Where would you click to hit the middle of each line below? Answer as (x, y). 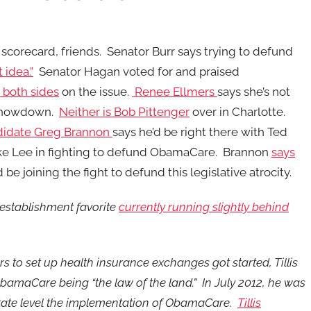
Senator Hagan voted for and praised (136, 72)
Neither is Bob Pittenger (124, 112)
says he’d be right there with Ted (200, 132)
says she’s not (254, 92)
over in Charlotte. (237, 112)
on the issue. (95, 92)
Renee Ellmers (175, 92)
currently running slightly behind (204, 207)
